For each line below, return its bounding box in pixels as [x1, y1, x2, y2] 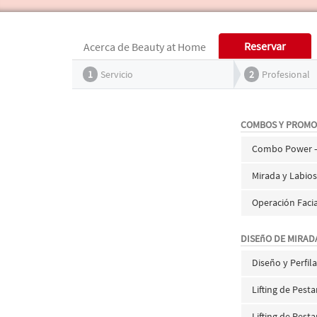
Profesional [262, 68, 310, 81]
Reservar [244, 39, 286, 53]
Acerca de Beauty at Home [83, 40, 206, 54]
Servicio [100, 68, 133, 81]
